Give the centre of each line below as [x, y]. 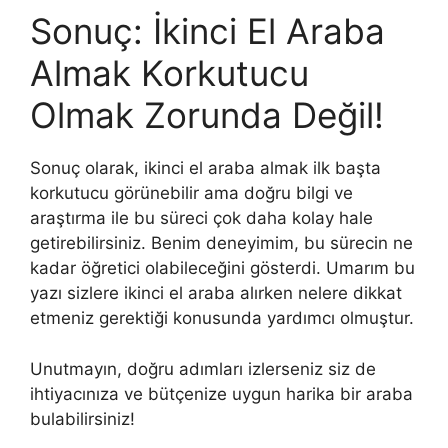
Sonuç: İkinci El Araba [207, 31]
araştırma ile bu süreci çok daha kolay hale [201, 218]
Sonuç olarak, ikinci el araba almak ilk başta [205, 168]
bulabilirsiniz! [82, 418]
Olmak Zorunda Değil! [207, 115]
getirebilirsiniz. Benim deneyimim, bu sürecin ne [221, 243]
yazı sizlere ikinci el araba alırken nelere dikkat [216, 293]
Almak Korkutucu [169, 73]
